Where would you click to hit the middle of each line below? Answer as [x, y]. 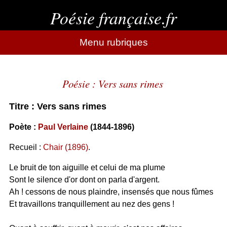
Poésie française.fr [113, 17]
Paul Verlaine [63, 127]
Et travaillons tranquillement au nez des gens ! [91, 204]
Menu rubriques [113, 42]
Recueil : [26, 147]
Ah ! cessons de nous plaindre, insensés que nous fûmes [111, 192]
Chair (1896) [65, 147]
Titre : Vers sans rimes [58, 106]
